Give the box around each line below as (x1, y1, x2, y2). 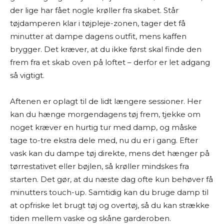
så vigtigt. (10, 70, 44, 80)
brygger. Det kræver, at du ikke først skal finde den (10, 44, 201, 54)
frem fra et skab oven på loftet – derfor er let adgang (10, 57, 210, 67)
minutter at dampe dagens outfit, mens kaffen (10, 31, 186, 41)
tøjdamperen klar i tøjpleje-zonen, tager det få (10, 18, 185, 28)
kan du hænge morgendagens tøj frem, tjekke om (10, 109, 200, 119)
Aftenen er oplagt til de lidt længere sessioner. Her (10, 96, 201, 106)
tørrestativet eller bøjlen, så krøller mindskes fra (10, 161, 189, 171)
